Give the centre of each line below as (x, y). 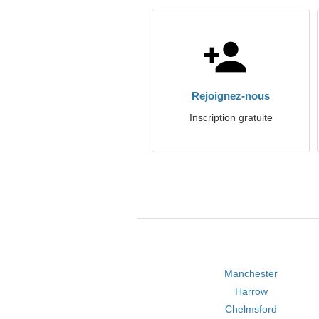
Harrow (251, 291)
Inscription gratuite (231, 117)
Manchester (251, 273)
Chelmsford (251, 309)
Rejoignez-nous (231, 96)
